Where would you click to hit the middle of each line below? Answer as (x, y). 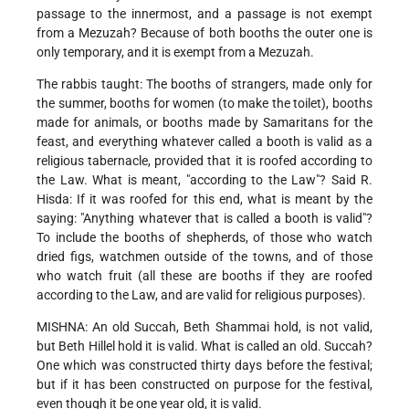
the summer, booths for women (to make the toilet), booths (204, 104)
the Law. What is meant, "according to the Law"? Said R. (204, 180)
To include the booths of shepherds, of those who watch (204, 238)
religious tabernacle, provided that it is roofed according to (204, 161)
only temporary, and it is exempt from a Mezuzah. (175, 52)
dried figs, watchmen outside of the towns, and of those (204, 257)
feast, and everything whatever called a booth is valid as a (204, 142)
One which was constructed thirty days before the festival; (204, 366)
